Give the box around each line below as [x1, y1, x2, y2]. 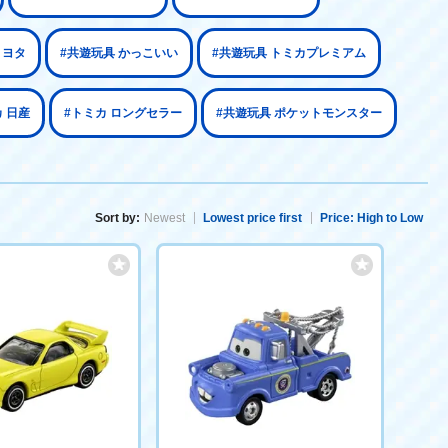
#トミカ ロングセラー [64, 106, 182, 120]
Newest [144, 211, 185, 225]
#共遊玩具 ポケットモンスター [216, 106, 382, 120]
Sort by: [95, 211, 140, 225]
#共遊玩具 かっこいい [60, 46, 178, 60]
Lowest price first [203, 211, 302, 225]
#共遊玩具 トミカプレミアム [212, 46, 366, 60]
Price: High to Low [320, 211, 423, 225]
